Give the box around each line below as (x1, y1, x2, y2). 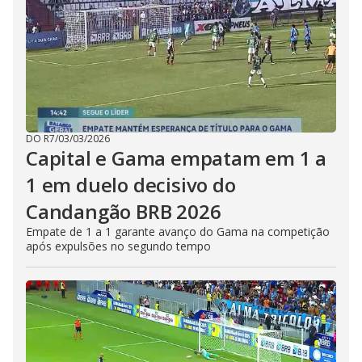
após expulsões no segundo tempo (26, 238, 211, 254)
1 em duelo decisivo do (26, 171, 236, 198)
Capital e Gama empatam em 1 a (26, 145, 327, 171)
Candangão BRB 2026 (26, 198, 221, 225)
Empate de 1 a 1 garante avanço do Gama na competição (26, 224, 330, 239)
